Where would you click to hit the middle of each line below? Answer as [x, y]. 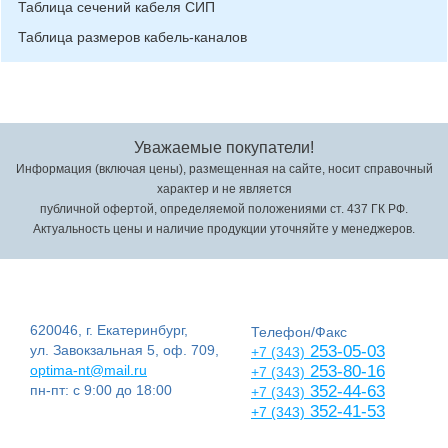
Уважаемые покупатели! [224, 147]
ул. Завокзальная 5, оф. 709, [124, 350]
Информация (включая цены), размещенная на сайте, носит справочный [224, 169]
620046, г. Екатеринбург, [109, 330]
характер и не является [224, 189]
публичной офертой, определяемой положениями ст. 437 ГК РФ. [224, 209]
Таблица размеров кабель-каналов [132, 37]
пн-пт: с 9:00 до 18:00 [101, 390]
